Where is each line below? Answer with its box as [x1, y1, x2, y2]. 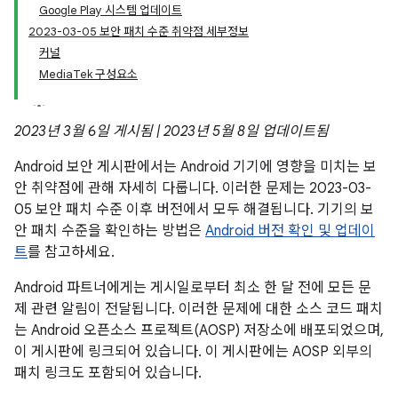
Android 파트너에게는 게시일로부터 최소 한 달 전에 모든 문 [14, 279, 371, 297]
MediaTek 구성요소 [39, 67, 138, 82]
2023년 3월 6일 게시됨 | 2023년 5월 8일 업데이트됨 [14, 123, 329, 140]
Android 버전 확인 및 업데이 [205, 222, 375, 240]
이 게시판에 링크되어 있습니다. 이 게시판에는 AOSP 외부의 [14, 343, 372, 361]
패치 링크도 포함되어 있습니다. [14, 364, 202, 382]
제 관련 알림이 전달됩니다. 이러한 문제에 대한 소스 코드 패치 [14, 300, 383, 318]
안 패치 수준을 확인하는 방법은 [14, 222, 205, 240]
